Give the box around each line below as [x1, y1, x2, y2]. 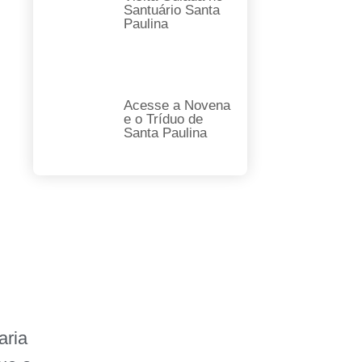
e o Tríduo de [123, 111, 203, 127]
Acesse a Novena [123, 97, 230, 113]
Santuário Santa [123, 2, 220, 18]
